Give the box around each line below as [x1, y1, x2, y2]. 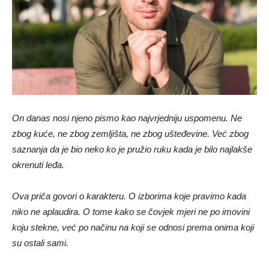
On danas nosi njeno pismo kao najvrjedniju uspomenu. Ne [12, 112, 242, 123]
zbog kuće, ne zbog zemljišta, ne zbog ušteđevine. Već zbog [12, 128, 249, 139]
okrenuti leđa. [12, 159, 64, 170]
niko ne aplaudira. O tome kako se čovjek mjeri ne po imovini [12, 206, 250, 217]
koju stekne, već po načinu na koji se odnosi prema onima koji [12, 222, 254, 232]
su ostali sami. [12, 237, 68, 248]
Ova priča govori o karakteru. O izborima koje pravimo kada [12, 190, 246, 201]
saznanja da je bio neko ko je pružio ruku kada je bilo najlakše [12, 144, 252, 154]
